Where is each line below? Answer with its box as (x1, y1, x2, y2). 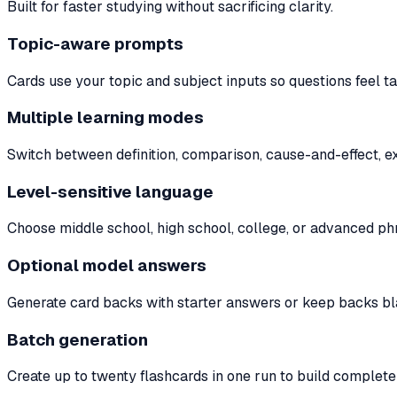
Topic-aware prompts (7, 32, 183, 55)
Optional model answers (7, 254, 206, 277)
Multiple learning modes (7, 106, 204, 129)
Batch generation (7, 328, 148, 351)
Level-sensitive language (7, 180, 214, 203)
